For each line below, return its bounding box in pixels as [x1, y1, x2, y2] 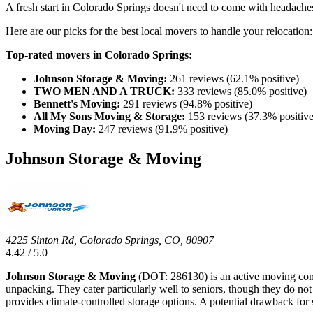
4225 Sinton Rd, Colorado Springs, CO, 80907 [6, 234, 214, 247]
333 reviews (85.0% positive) [175, 85, 307, 98]
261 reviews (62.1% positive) [167, 73, 299, 85]
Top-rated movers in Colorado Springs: [6, 49, 192, 61]
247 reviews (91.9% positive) [96, 123, 228, 136]
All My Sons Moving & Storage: [34, 110, 185, 123]
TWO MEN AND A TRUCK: [34, 85, 175, 98]
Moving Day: [34, 123, 96, 136]
